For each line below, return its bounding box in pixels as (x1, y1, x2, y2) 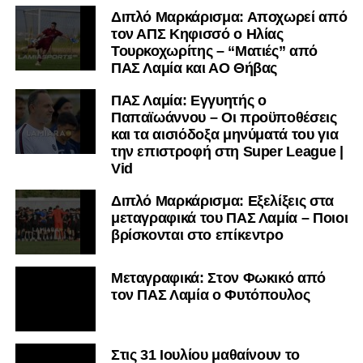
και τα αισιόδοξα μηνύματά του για (110, 126, 339, 143)
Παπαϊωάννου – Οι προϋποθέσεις (110, 109, 337, 126)
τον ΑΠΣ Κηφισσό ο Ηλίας (110, 26, 284, 43)
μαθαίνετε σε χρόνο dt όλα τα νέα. (15, 4, 206, 19)
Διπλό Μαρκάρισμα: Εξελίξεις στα (110, 193, 334, 210)
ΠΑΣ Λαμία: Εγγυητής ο (110, 92, 267, 109)
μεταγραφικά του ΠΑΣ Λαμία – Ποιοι (110, 210, 348, 227)
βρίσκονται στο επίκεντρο (110, 227, 284, 244)
